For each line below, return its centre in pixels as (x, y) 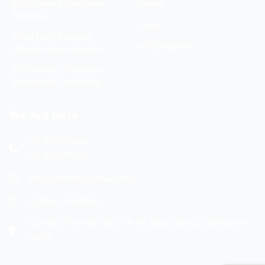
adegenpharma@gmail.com (81, 177)
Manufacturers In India (57, 48)
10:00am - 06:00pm (64, 200)
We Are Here (43, 114)
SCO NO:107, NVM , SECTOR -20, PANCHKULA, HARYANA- (138, 222)
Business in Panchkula (56, 81)
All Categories (165, 46)
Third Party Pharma (51, 36)
